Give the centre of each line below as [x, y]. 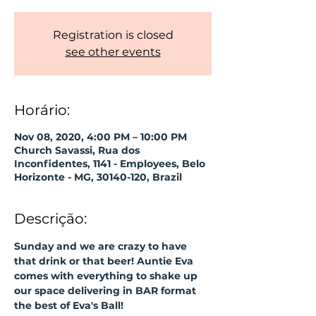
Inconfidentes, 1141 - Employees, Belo [110, 164]
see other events [113, 52]
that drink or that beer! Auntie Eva [105, 261]
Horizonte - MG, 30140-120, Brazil [98, 177]
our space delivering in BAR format [107, 291]
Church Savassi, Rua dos [77, 150]
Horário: [42, 110]
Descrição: [50, 219]
